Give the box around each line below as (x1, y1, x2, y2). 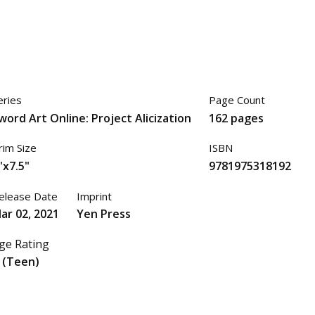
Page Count (208, 93, 265, 108)
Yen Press (76, 206, 131, 222)
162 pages (208, 110, 264, 126)
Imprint (76, 188, 112, 203)
